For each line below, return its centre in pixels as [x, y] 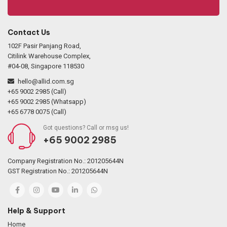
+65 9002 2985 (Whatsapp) [47, 101]
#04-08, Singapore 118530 [46, 66]
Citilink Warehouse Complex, [49, 56]
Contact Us [29, 32]
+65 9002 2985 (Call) [37, 91]
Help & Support [36, 211]
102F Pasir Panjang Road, [44, 46]
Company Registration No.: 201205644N [66, 161]
